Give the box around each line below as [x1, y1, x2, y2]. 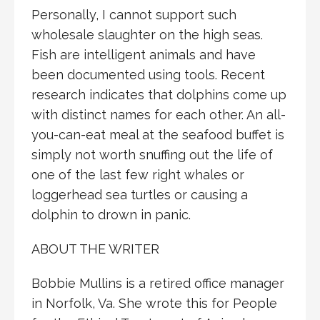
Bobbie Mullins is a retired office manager [31, 275, 284, 291]
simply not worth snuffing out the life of [31, 146, 273, 162]
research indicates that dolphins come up [31, 86, 286, 102]
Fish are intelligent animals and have [31, 46, 256, 62]
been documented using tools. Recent [31, 66, 265, 82]
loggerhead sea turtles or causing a [31, 186, 248, 202]
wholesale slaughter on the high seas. [31, 26, 263, 42]
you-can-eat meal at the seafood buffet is [31, 126, 284, 142]
